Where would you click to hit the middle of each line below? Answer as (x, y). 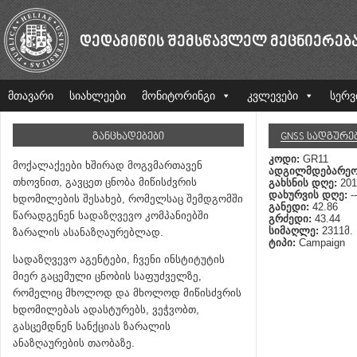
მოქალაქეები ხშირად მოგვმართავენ (108, 165)
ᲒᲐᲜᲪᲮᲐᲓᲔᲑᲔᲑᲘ (128, 137)
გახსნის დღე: (304, 183)
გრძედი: (292, 219)
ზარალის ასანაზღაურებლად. (88, 232)
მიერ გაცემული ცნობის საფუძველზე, (107, 276)
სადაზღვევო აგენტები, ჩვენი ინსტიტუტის (119, 259)
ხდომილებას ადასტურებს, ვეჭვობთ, (106, 310)
